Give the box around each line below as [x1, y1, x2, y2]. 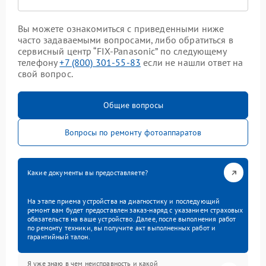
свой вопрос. [18, 68, 73, 80]
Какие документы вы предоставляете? [27, 168, 148, 177]
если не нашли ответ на [141, 56, 243, 68]
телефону [18, 56, 60, 68]
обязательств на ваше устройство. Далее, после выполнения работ [27, 214, 236, 223]
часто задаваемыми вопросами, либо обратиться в [18, 34, 233, 46]
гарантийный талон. [27, 232, 90, 241]
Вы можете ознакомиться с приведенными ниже [18, 23, 224, 34]
